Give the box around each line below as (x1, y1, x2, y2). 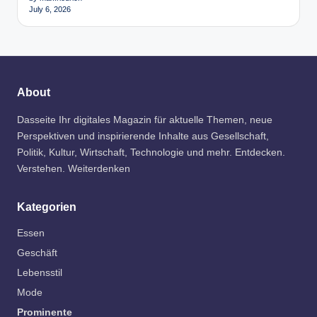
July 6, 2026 (29, 5, 71, 14)
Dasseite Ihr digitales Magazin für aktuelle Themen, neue (17, 114, 272, 125)
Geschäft (17, 247, 57, 258)
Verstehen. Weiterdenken (17, 163, 130, 174)
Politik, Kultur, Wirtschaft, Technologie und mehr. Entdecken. (17, 146, 285, 158)
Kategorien (17, 200, 76, 213)
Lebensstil (17, 267, 62, 278)
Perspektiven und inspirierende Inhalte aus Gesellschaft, (17, 130, 269, 142)
